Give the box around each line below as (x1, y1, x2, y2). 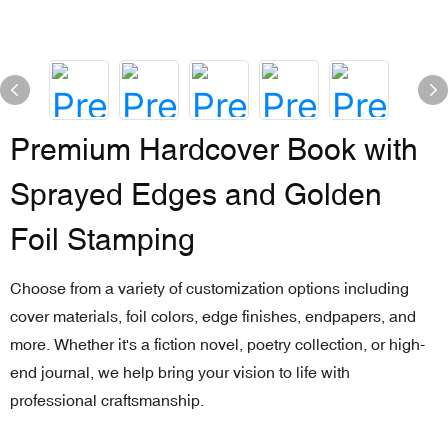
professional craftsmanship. (10, 391, 204, 409)
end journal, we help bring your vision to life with (10, 363, 350, 381)
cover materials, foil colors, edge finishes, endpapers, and (10, 307, 416, 325)
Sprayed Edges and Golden (10, 177, 382, 212)
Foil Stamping (10, 222, 195, 257)
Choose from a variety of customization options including (10, 279, 409, 297)
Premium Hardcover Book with (10, 132, 418, 167)
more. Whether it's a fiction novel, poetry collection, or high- (10, 335, 425, 353)
